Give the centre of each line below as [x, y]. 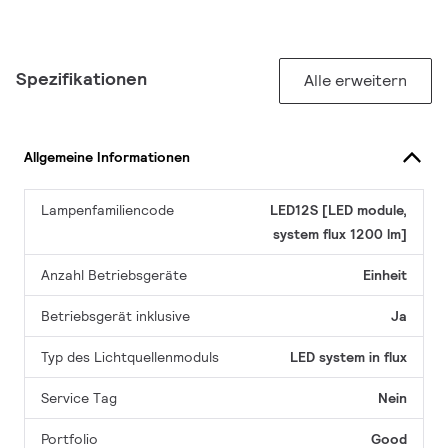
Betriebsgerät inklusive [115, 316]
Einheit [385, 275]
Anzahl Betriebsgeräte [114, 275]
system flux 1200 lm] [340, 234]
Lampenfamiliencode [107, 210]
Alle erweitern [355, 81]
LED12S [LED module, [338, 210]
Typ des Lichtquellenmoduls [130, 357]
